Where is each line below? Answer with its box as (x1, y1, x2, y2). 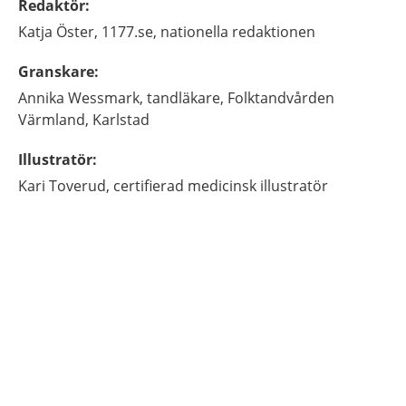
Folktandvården (227, 88, 334, 108)
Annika (18, 88, 64, 108)
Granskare (18, 62, 94, 82)
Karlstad (92, 110, 150, 130)
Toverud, (49, 176, 110, 196)
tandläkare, (147, 88, 224, 108)
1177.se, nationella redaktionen (101, 22, 315, 42)
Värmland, (18, 110, 89, 130)
